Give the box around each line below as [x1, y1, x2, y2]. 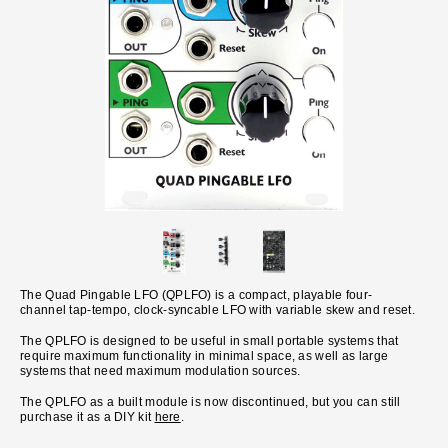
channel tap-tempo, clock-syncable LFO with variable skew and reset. [20, 303, 416, 318]
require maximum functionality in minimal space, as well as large [20, 349, 389, 364]
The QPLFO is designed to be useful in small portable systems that [20, 334, 399, 349]
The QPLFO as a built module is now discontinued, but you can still [20, 395, 401, 410]
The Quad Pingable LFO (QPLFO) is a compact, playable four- [20, 288, 373, 303]
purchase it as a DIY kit [20, 410, 155, 425]
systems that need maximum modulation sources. [20, 364, 301, 379]
